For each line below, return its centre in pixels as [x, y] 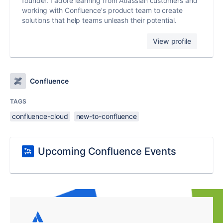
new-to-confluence [107, 116]
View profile [172, 41]
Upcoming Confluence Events [107, 151]
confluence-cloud [40, 116]
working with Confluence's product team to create [102, 10]
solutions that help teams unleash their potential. [99, 20]
